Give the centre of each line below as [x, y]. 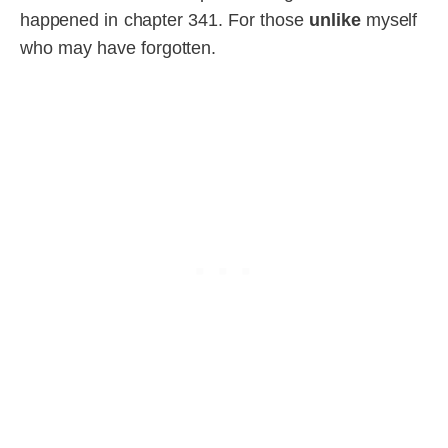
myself [389, 20]
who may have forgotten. [118, 48]
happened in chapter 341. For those [165, 20]
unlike [335, 20]
